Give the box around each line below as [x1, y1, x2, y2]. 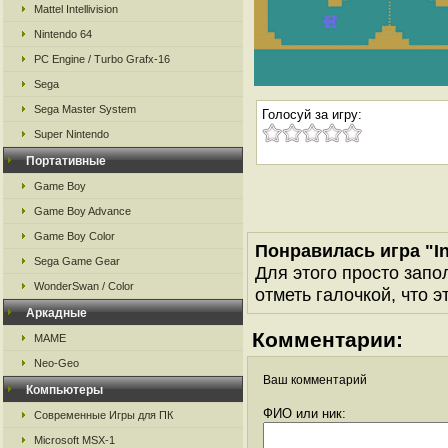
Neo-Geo [34, 357, 79, 369]
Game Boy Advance [34, 205, 131, 217]
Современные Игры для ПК [34, 409, 173, 421]
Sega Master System [34, 103, 136, 115]
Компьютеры [26, 383, 103, 397]
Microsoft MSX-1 [34, 434, 115, 446]
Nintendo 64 [34, 28, 92, 40]
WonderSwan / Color [34, 280, 134, 292]
